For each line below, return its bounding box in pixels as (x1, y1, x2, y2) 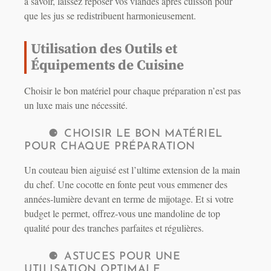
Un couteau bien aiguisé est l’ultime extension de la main (24, 163, 240, 177)
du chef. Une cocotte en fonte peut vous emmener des (24, 178, 227, 191)
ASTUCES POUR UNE (64, 251, 180, 263)
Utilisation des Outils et (31, 41, 177, 59)
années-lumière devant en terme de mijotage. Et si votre (24, 192, 233, 206)
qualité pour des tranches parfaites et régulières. (24, 221, 204, 235)
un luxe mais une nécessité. (24, 99, 128, 112)
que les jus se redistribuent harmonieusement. (24, 9, 196, 22)
